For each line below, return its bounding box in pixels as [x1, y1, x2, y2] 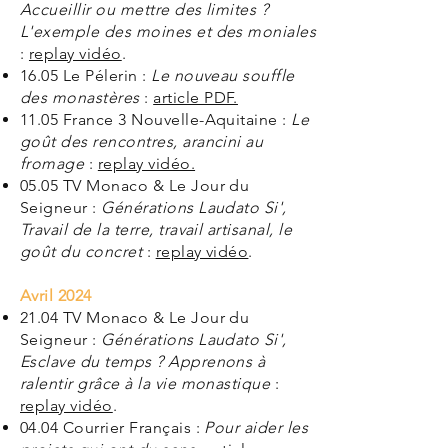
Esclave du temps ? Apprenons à [20, 352, 266, 371]
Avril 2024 [20, 286, 92, 305]
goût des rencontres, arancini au [20, 132, 264, 151]
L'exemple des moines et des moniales [20, 22, 317, 41]
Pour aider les [204, 418, 309, 437]
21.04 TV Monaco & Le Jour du [20, 308, 250, 327]
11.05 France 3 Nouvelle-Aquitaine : [20, 110, 292, 129]
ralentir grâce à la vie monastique [20, 374, 271, 393]
